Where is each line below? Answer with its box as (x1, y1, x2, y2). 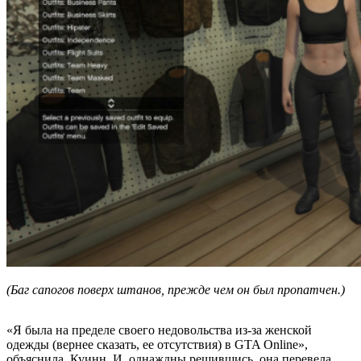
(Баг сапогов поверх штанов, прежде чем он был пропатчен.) (6, 282, 345, 297)
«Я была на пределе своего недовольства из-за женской (6, 322, 312, 337)
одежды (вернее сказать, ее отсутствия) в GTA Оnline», (6, 337, 308, 351)
